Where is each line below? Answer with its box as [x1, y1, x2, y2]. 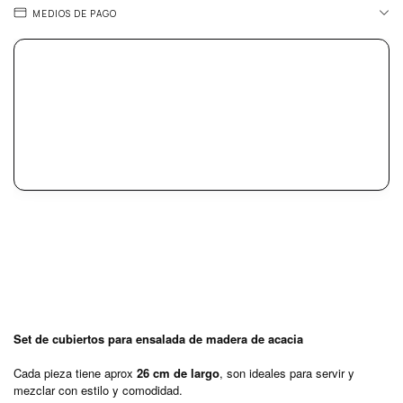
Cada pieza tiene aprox [13, 363, 137, 381]
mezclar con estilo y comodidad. [13, 381, 183, 399]
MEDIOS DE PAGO [32, 6, 117, 20]
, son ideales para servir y [219, 363, 354, 381]
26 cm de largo [137, 363, 219, 381]
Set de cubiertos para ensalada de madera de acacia [13, 329, 303, 347]
